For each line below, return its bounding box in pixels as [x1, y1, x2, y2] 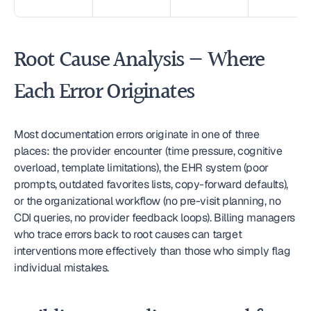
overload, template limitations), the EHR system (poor [14, 160, 269, 175]
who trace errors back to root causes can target [14, 227, 242, 242]
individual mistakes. [14, 260, 109, 275]
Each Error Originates [14, 75, 194, 110]
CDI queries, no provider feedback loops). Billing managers [14, 210, 295, 225]
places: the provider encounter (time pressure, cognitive [14, 144, 283, 158]
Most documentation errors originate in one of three [14, 127, 260, 142]
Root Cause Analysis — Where [14, 43, 264, 78]
